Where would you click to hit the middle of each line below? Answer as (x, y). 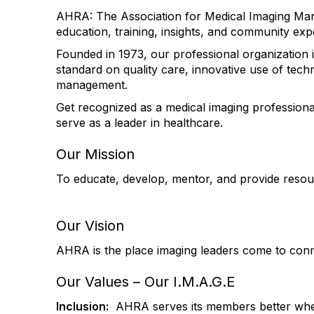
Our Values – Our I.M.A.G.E (148, 282)
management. (92, 85)
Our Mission (95, 154)
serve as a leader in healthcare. (139, 123)
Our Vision (90, 226)
